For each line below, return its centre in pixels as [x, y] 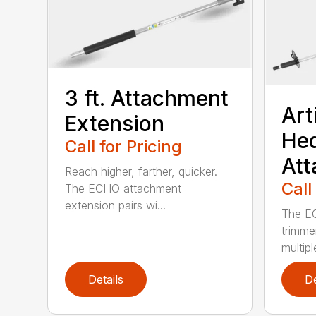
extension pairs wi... [116, 206]
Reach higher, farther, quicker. [141, 172]
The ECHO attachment [123, 189]
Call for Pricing [124, 147]
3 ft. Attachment [147, 98]
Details [106, 279]
